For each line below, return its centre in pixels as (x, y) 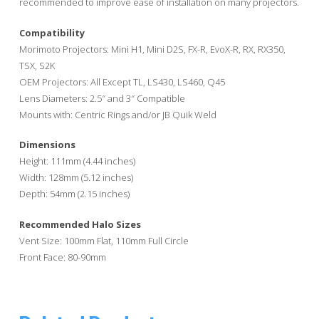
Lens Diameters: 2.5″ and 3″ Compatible (102, 98)
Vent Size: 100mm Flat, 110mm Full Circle (104, 240)
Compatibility (52, 32)
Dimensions (47, 145)
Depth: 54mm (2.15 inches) (74, 194)
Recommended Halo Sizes (80, 224)
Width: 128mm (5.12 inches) (76, 178)
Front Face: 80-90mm (62, 257)
